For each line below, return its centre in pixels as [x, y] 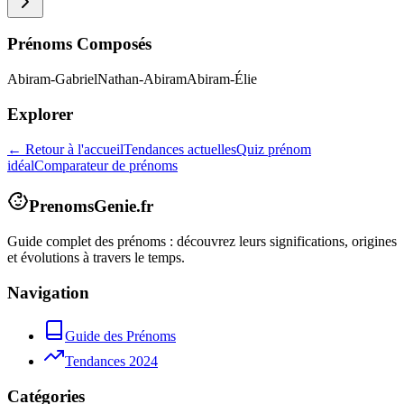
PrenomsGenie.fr [91, 207]
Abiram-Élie [222, 79]
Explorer [40, 114]
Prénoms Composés [79, 44]
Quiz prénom [274, 149]
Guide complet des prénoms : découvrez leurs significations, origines [202, 242]
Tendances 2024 [111, 362]
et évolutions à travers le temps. [96, 258]
